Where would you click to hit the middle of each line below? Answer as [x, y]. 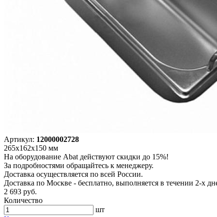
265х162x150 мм [31, 148]
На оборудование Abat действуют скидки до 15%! [86, 156]
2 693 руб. [20, 191]
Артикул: [20, 139]
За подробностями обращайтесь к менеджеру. [79, 165]
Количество [23, 200]
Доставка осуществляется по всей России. [73, 174]
